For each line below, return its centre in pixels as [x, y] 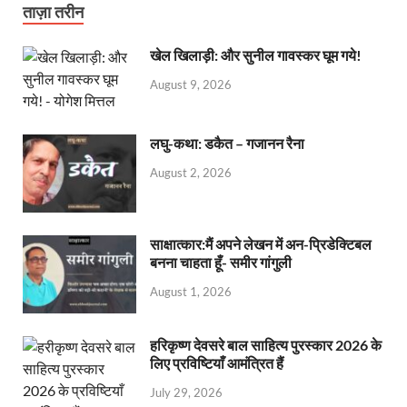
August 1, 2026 [191, 291]
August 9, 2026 [191, 84]
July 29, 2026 [186, 392]
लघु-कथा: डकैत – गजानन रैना [227, 143]
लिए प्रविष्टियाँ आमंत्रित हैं [217, 363]
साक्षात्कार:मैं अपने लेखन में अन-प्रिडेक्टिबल [261, 244]
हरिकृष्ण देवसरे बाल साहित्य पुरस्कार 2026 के [266, 345]
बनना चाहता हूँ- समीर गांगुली [221, 263]
